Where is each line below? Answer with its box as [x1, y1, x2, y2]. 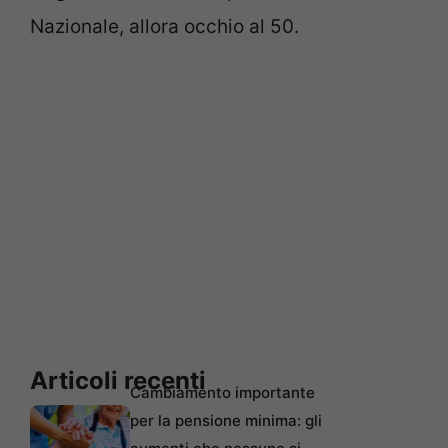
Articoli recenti [30, 366, 206, 396]
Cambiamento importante [130, 383, 315, 403]
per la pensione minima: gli [130, 411, 322, 431]
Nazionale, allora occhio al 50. [30, 14, 299, 38]
